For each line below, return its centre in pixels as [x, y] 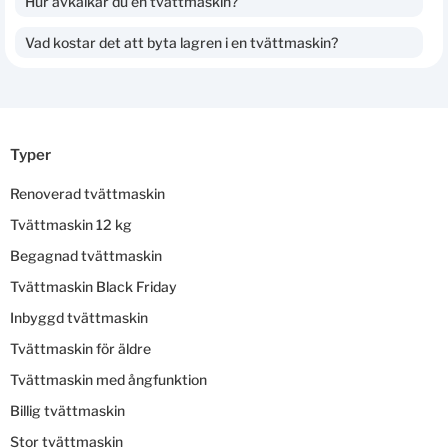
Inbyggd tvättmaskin [79, 317]
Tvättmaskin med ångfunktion [108, 379]
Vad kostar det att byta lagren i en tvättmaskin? [181, 42]
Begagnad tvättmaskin [86, 255]
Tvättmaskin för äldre [80, 348]
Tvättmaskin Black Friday [93, 286]
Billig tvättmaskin [67, 410]
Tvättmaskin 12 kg [71, 224]
